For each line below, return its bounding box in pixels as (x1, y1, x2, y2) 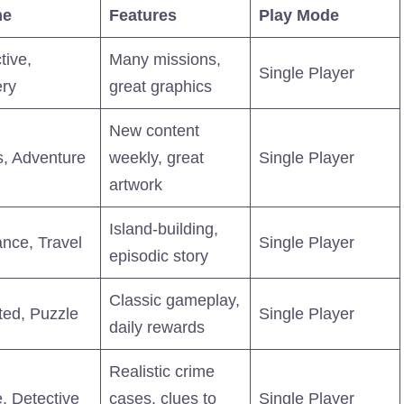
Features (109, 5, 177, 24)
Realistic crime (109, 362, 215, 381)
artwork (109, 175, 162, 194)
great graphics (109, 77, 212, 96)
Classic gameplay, (109, 290, 240, 309)
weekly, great (109, 148, 204, 167)
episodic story (109, 246, 208, 265)
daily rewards (109, 317, 205, 336)
